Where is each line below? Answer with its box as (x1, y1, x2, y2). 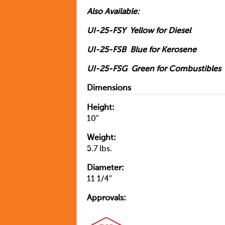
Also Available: (87, 8, 140, 16)
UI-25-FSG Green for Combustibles (87, 65, 221, 73)
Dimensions (87, 84, 131, 92)
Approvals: (87, 194, 126, 202)
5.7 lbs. (87, 145, 112, 153)
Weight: (87, 134, 116, 142)
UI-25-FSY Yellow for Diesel (87, 27, 191, 35)
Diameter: (87, 164, 124, 172)
